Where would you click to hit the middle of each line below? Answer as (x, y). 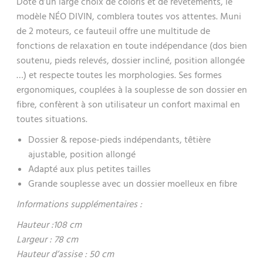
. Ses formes (198, 75)
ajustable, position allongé (82, 154)
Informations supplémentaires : (79, 204)
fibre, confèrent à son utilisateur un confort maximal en (128, 104)
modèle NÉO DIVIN (54, 16)
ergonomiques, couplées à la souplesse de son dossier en (131, 90)
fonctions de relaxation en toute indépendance (112, 46)
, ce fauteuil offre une (113, 31)
